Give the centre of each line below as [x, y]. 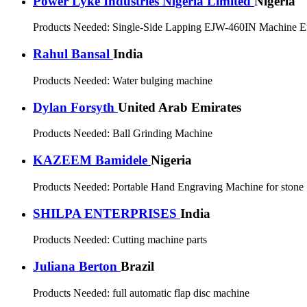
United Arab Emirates [180, 107]
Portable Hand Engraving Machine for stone [208, 186]
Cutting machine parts [160, 240]
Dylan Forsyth [75, 107]
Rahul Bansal [73, 54]
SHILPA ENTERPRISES [107, 213]
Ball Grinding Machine [162, 134]
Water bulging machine [162, 80]
